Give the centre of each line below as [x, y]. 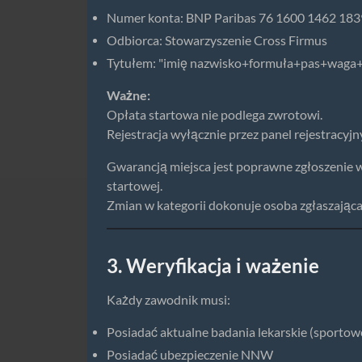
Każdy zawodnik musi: [168, 299]
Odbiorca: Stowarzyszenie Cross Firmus [217, 40]
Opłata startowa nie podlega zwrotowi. [215, 114]
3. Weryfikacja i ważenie [213, 266]
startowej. [135, 185]
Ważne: [128, 95]
